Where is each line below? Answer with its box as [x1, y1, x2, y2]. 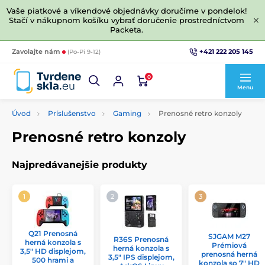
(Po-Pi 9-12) [67, 48, 101, 56]
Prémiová [212, 241, 247, 250]
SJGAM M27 [208, 232, 250, 241]
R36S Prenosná [114, 235, 169, 244]
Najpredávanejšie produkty [12, 159, 147, 170]
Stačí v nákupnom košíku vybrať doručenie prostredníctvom [9, 15, 244, 25]
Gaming [113, 109, 141, 118]
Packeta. [110, 25, 143, 34]
